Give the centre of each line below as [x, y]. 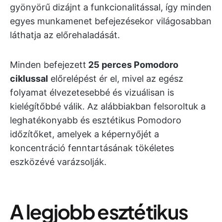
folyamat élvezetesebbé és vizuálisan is [92, 92]
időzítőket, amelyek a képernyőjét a [84, 134]
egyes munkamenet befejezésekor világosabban [111, 21]
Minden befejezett [48, 65]
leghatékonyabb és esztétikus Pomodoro [96, 120]
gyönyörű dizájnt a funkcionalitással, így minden [111, 7]
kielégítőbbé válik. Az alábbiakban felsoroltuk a [108, 106]
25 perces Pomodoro [132, 65]
